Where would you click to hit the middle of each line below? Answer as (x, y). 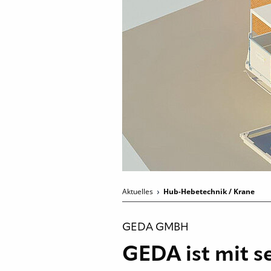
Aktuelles (139, 191)
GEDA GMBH (155, 227)
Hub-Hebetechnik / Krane (209, 191)
